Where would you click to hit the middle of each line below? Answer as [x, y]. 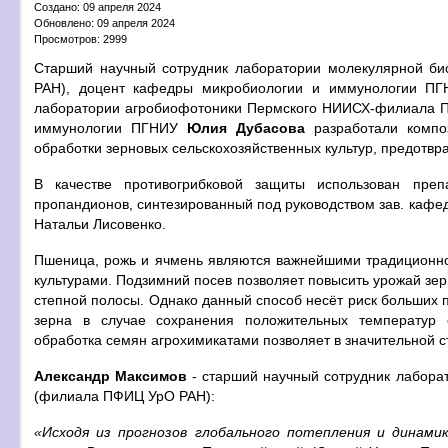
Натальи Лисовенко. [100, 224]
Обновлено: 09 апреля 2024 [104, 22]
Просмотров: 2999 [80, 38]
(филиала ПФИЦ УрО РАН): [124, 396]
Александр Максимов [111, 376]
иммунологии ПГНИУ [110, 128]
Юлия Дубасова [245, 128]
